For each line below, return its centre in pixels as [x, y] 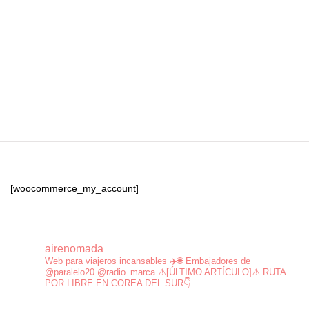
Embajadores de [217, 261]
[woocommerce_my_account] [74, 189]
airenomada [74, 249]
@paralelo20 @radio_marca [100, 272]
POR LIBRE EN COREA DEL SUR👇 [118, 283]
